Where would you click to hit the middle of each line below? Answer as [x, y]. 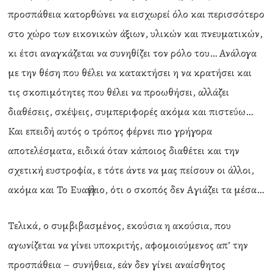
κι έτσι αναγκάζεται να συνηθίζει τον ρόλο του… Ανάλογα [133, 53]
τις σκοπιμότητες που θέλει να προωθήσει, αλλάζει [119, 92]
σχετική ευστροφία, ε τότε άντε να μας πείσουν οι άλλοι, [131, 170]
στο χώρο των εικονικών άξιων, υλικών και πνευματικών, [136, 34]
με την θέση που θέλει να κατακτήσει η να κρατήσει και [130, 73]
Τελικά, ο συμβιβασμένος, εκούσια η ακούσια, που [120, 225]
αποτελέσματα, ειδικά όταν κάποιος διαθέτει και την [124, 151]
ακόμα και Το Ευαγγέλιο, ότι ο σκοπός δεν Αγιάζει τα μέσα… [136, 190]
